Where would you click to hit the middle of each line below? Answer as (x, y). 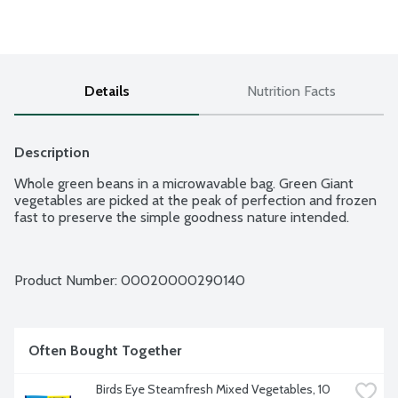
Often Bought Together (105, 351)
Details (107, 92)
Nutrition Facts (291, 92)
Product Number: (68, 281)
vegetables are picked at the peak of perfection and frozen (195, 201)
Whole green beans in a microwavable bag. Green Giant (184, 184)
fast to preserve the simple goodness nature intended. (182, 218)
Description (52, 153)
